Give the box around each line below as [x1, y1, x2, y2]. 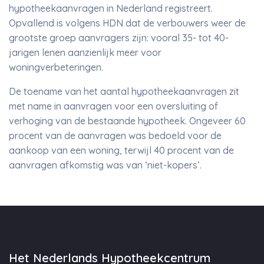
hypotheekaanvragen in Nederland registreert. [9, 2, 215, 14]
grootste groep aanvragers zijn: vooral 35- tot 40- [9, 32, 229, 44]
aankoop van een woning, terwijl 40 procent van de [9, 144, 234, 156]
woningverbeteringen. [9, 61, 105, 73]
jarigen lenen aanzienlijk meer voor [9, 47, 161, 58]
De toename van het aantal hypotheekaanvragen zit [9, 85, 239, 97]
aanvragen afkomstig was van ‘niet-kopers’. [9, 159, 202, 171]
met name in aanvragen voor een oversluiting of [9, 100, 218, 112]
